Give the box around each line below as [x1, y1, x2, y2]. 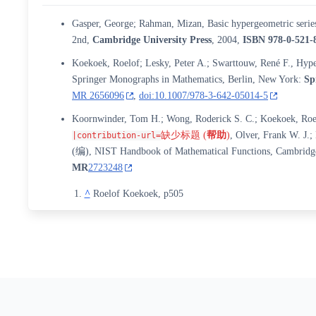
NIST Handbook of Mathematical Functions [95, 146, 271, 157]
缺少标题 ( [161, 130, 207, 140]
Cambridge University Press [92, 35, 212, 45]
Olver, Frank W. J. [236, 130, 310, 140]
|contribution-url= [72, 130, 162, 140]
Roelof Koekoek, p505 [92, 188, 183, 199]
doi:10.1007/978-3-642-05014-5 [139, 90, 269, 101]
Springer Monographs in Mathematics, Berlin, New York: [72, 74, 305, 85]
